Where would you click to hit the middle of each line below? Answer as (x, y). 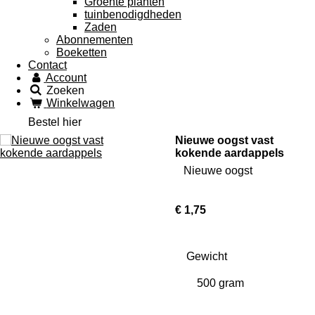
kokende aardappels (230, 153)
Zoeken (66, 91)
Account (66, 78)
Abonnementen (95, 40)
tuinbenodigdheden (133, 15)
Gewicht (207, 257)
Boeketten (82, 53)
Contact (47, 65)
